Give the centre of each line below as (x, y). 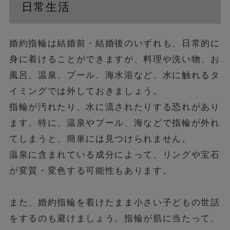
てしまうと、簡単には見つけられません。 (100, 139)
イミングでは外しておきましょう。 (86, 91)
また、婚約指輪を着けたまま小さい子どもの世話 (114, 203)
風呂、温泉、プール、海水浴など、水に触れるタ (114, 75)
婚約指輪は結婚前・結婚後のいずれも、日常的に (114, 43)
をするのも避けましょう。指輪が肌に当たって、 (114, 218)
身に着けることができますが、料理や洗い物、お (114, 59)
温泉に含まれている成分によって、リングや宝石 (114, 155)
